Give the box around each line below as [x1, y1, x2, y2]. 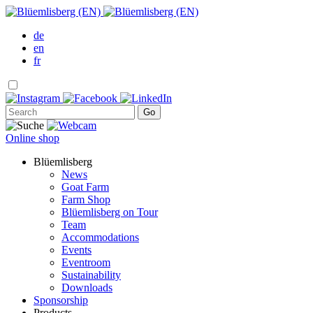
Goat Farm [61, 181, 109, 193]
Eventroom [61, 256, 110, 268]
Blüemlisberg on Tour [61, 206, 158, 218]
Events [61, 244, 92, 256]
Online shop [6, 132, 59, 144]
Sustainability [61, 269, 121, 281]
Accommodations [61, 231, 139, 243]
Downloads [61, 282, 112, 293]
